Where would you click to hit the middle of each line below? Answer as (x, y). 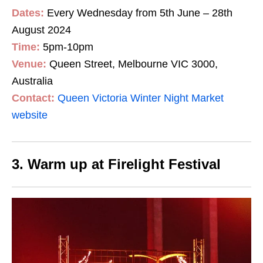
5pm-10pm (68, 47)
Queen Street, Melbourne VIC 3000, (134, 64)
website (30, 115)
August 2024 (41, 30)
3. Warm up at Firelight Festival (116, 164)
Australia (32, 81)
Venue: (29, 64)
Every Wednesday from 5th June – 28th (140, 13)
